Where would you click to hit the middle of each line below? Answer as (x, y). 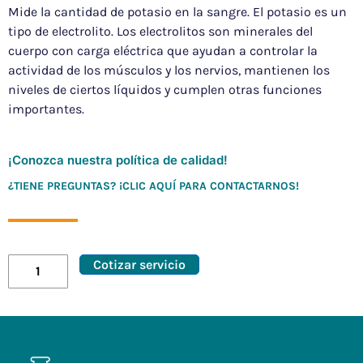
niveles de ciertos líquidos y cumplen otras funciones (165, 90)
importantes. (46, 109)
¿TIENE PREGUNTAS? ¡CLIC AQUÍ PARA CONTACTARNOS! (154, 186)
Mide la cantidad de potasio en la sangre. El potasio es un (177, 12)
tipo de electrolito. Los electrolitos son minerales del (160, 32)
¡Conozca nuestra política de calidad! (118, 160)
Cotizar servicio (140, 265)
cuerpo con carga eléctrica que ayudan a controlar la (163, 51)
